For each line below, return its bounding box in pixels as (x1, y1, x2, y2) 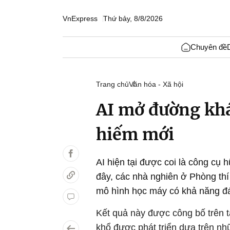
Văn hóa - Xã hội (129, 80, 183, 88)
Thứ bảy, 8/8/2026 (103, 14, 163, 23)
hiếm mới (96, 124, 174, 145)
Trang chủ (96, 80, 129, 88)
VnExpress (63, 14, 98, 23)
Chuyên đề (190, 43, 227, 51)
